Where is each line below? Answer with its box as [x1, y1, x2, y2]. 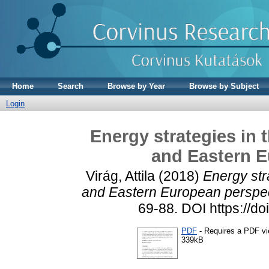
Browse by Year [107, 82, 165, 91]
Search [58, 82, 83, 91]
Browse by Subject [189, 82, 259, 91]
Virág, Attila [86, 168, 155, 184]
